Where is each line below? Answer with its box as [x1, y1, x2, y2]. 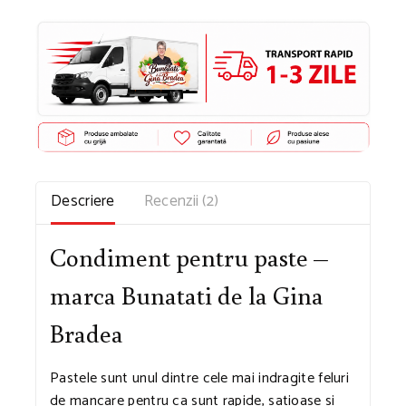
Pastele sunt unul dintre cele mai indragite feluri [50, 365, 349, 391]
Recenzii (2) [143, 188, 219, 215]
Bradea [50, 315, 123, 350]
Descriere [51, 188, 115, 215]
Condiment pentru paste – [50, 239, 328, 274]
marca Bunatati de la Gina [50, 277, 324, 312]
